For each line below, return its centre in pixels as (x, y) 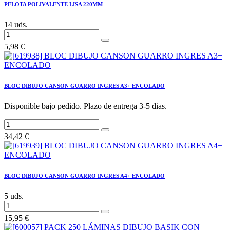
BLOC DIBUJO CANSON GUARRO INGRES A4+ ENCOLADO (84, 176)
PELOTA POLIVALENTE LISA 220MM (53, 4)
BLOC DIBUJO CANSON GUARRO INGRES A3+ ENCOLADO (84, 86)
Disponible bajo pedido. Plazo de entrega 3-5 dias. (85, 106)
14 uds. (16, 25)
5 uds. (14, 196)
